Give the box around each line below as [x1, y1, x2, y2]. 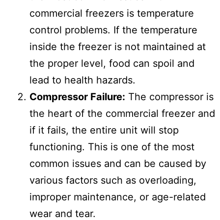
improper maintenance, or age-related [29, 191, 206, 203]
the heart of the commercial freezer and [29, 107, 215, 119]
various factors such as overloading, [29, 174, 196, 186]
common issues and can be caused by [29, 157, 206, 169]
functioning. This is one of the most [29, 140, 194, 153]
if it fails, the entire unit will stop [29, 124, 179, 136]
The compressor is [125, 90, 214, 103]
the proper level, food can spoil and [29, 57, 194, 69]
